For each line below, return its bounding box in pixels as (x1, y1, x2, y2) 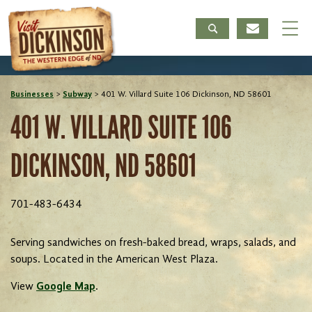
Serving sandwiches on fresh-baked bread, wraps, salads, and (10, 237, 296, 249)
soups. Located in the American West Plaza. (10, 254, 218, 266)
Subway (63, 91, 92, 99)
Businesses (10, 91, 54, 99)
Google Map (36, 281, 95, 293)
